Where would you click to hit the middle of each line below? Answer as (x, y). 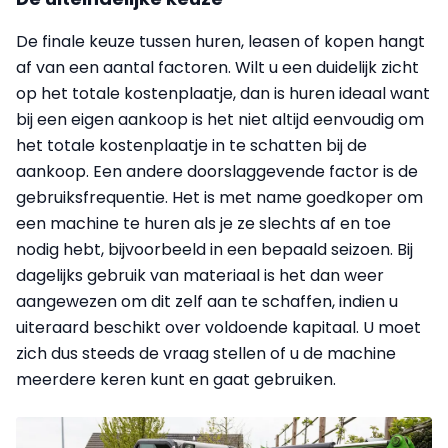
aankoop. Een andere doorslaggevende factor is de (217, 171)
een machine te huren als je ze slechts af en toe (203, 223)
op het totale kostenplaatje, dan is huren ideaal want (223, 93)
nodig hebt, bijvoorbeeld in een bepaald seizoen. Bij (214, 249)
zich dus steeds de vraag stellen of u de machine (206, 353)
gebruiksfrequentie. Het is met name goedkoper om (219, 197)
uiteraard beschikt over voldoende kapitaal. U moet (218, 327)
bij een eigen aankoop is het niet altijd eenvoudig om (220, 119)
